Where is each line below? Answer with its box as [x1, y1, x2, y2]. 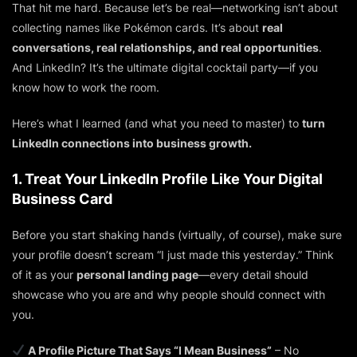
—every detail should [198, 267, 308, 281]
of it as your [12, 267, 76, 281]
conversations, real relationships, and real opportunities [12, 40, 319, 54]
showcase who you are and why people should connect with [12, 287, 325, 301]
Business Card [12, 190, 112, 207]
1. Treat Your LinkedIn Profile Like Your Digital [12, 170, 323, 187]
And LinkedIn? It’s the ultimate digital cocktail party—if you [12, 60, 318, 74]
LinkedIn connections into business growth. [12, 135, 252, 150]
